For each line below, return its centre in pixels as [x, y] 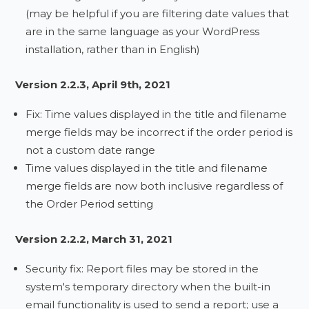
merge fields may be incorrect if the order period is [159, 132]
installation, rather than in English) [113, 49]
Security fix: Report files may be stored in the [142, 269]
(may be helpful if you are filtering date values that [158, 13]
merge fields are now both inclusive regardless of [154, 186]
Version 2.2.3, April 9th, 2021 [93, 84]
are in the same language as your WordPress [143, 31]
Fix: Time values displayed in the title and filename [157, 114]
